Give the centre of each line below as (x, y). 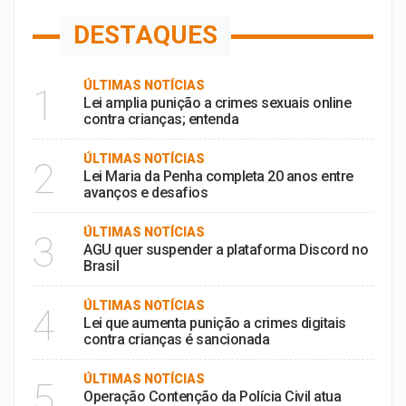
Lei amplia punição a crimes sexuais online (217, 103)
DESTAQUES (145, 35)
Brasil (101, 266)
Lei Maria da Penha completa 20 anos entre (218, 176)
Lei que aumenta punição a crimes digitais (215, 323)
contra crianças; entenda (161, 119)
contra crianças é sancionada (176, 339)
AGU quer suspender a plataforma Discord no (226, 250)
